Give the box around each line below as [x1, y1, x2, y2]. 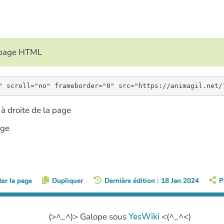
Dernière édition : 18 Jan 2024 [104, 176, 199, 186]
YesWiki [128, 210, 159, 222]
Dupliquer [52, 176, 83, 186]
